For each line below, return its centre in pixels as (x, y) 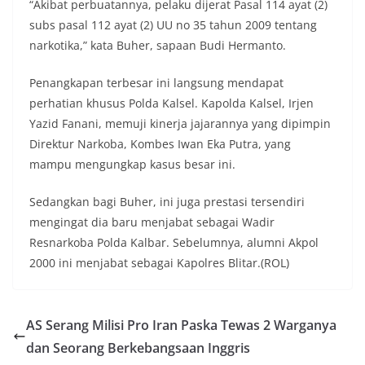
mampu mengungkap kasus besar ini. (132, 164)
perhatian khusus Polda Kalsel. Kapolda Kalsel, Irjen (172, 103)
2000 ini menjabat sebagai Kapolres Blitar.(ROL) (159, 262)
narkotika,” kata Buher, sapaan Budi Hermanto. (158, 45)
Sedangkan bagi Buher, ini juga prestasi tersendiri (167, 201)
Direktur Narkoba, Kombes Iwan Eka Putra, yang (160, 143)
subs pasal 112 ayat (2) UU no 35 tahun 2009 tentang (173, 24)
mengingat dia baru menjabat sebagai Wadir (152, 222)
